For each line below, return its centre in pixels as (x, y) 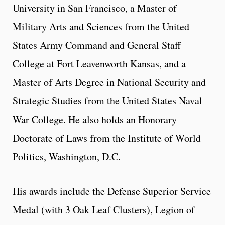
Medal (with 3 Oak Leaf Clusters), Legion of (104, 209)
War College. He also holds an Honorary (95, 119)
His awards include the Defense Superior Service (112, 191)
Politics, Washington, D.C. (67, 156)
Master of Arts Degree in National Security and (109, 82)
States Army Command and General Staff (97, 45)
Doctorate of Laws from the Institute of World (107, 138)
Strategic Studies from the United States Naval (107, 100)
